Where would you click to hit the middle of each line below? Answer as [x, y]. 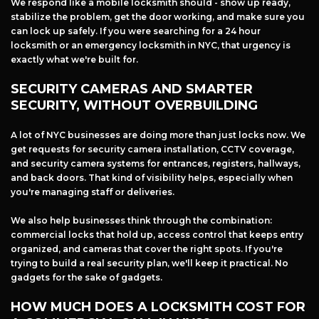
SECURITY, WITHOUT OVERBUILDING [134, 106]
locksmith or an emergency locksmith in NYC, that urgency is [151, 46]
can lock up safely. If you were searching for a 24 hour [136, 31]
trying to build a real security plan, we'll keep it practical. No [150, 263]
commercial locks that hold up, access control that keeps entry [157, 235]
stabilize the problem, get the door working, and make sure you [158, 17]
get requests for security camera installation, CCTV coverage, [152, 150]
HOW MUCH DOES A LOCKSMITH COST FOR [158, 307]
